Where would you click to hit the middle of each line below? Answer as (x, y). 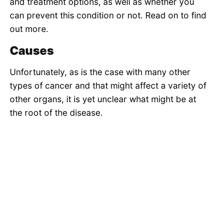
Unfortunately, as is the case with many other (100, 72)
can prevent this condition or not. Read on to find (108, 15)
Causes (32, 51)
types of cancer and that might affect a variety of (108, 86)
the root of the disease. (56, 113)
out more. (29, 29)
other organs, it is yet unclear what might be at (103, 99)
